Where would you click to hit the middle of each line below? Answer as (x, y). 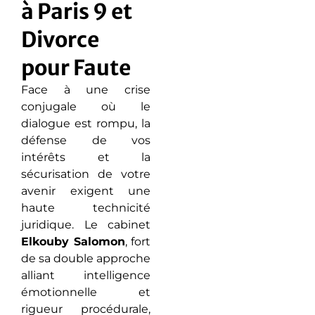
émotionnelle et (86, 292)
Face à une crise (86, 90)
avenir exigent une (86, 191)
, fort (137, 242)
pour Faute (76, 67)
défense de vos (86, 140)
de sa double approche (86, 258)
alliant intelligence (86, 275)
